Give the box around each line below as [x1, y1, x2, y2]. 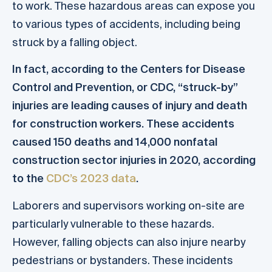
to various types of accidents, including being [12, 18, 240, 31]
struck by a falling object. [12, 36, 137, 49]
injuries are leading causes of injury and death [12, 99, 247, 112]
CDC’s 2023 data [46, 172, 136, 185]
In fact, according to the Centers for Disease [12, 63, 245, 76]
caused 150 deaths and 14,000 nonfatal [12, 135, 217, 149]
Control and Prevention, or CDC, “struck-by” [12, 81, 238, 94]
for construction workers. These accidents [12, 117, 234, 131]
